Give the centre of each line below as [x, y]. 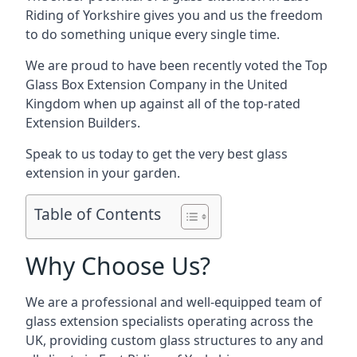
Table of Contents [98, 214]
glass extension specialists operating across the [169, 321]
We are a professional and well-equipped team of [174, 302]
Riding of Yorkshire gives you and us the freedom [174, 15]
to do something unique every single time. [153, 34]
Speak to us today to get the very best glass [157, 154]
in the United [247, 84]
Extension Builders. [83, 123]
